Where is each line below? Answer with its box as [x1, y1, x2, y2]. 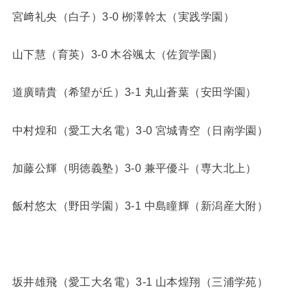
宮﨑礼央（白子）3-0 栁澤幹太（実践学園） [12, 10, 234, 23]
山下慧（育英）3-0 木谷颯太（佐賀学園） [12, 47, 223, 60]
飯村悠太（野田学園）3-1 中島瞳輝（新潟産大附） [12, 199, 269, 212]
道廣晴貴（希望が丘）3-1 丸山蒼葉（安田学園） [12, 86, 257, 99]
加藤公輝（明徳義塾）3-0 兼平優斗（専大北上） [12, 162, 257, 175]
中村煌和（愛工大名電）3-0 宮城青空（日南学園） [12, 123, 269, 136]
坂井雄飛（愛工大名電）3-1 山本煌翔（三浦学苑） [12, 275, 269, 288]
